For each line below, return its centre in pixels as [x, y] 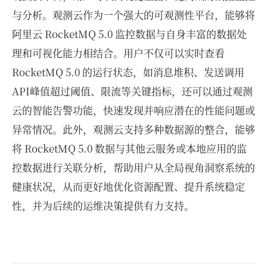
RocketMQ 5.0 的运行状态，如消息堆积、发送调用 [128, 72]
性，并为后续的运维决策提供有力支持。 [103, 206]
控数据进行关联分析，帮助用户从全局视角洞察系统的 [133, 167]
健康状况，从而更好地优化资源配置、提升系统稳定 [128, 187]
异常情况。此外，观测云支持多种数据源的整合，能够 [133, 129]
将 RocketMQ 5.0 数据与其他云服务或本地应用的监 [129, 148]
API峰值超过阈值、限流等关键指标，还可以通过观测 [132, 91]
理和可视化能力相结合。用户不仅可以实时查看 [118, 53]
